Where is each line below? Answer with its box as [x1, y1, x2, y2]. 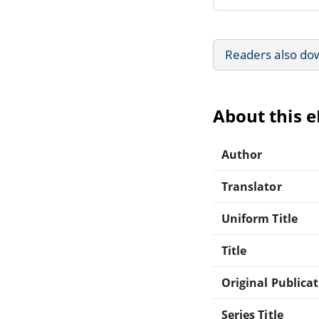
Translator [221, 178, 282, 194]
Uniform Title [221, 210, 298, 226]
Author [221, 146, 263, 162]
